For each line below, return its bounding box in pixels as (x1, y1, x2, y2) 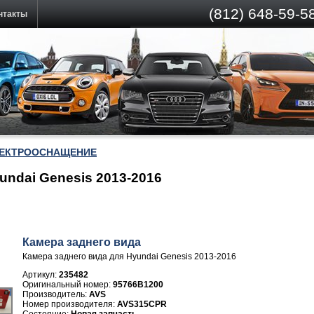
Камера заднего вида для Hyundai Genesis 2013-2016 (22, 252, 237, 261)
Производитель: (22, 289, 90, 299)
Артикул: (22, 270, 60, 280)
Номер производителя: (22, 299, 118, 309)
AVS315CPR (117, 299, 168, 309)
